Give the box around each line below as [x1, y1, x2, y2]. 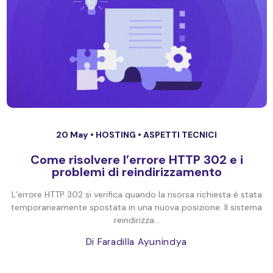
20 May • [56, 129, 96, 140]
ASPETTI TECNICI [143, 129, 217, 140]
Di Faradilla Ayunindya [85, 236, 188, 248]
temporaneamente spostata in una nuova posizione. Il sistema [11, 202, 262, 213]
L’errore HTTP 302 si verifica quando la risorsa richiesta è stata [11, 189, 262, 200]
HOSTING [96, 129, 138, 140]
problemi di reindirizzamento [51, 164, 222, 180]
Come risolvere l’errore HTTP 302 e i [30, 152, 243, 168]
